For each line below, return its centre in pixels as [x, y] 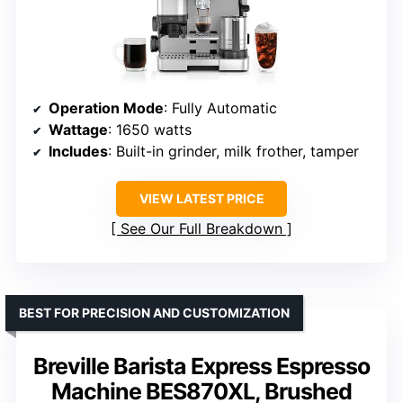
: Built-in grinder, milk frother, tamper [233, 152]
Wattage [78, 130]
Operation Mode [106, 108]
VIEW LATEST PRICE [201, 199]
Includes [78, 152]
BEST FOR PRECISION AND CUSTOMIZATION [154, 313]
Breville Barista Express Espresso [201, 367]
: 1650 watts [150, 130]
